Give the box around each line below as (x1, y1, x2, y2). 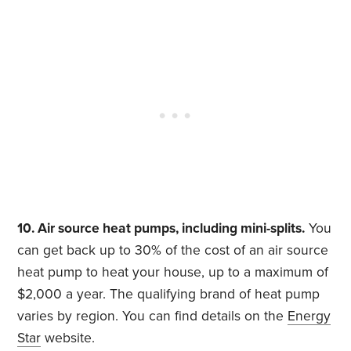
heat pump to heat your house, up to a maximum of (17, 264, 329, 281)
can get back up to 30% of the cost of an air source (17, 242, 329, 259)
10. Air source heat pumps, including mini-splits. (17, 220, 306, 237)
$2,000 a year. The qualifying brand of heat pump (17, 286, 320, 303)
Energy (288, 308, 331, 325)
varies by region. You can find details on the (17, 308, 288, 325)
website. (41, 330, 96, 347)
